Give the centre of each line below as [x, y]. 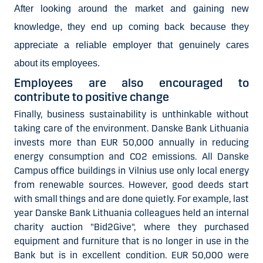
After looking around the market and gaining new [131, 8]
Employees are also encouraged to [131, 82]
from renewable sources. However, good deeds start [131, 184]
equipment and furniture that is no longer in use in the [131, 241]
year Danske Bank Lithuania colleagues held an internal [131, 213]
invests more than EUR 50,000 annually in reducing [131, 142]
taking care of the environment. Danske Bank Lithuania [131, 128]
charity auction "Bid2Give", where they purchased [131, 227]
